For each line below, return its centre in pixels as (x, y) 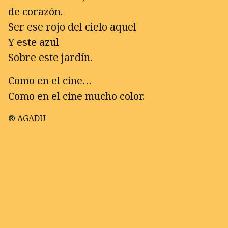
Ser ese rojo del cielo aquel (72, 27)
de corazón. (35, 11)
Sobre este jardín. (50, 57)
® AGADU (27, 118)
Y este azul (34, 42)
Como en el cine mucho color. (76, 96)
